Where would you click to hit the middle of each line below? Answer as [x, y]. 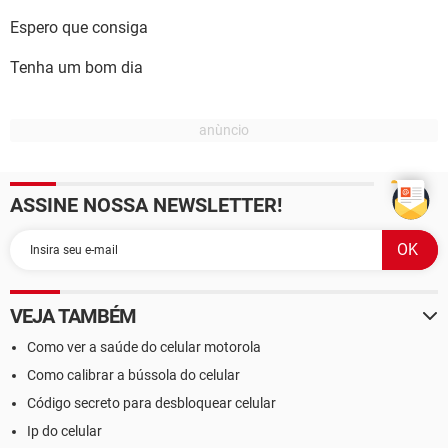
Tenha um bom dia [76, 67]
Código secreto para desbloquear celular [151, 403]
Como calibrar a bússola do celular [133, 375]
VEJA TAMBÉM [73, 316]
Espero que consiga [79, 27]
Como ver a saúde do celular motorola [144, 347]
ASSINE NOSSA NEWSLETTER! [146, 205]
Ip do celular [64, 431]
